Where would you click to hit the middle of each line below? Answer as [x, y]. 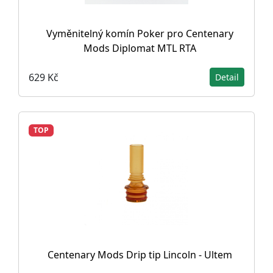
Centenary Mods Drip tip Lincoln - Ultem [140, 255]
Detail [227, 77]
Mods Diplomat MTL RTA [140, 48]
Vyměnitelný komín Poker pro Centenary [140, 34]
